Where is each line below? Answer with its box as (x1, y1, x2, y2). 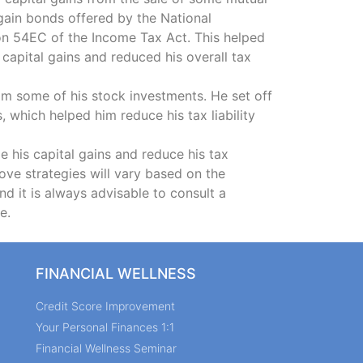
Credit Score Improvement (36, 298, 175, 313)
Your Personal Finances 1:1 (36, 319, 174, 334)
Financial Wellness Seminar (36, 340, 177, 355)
